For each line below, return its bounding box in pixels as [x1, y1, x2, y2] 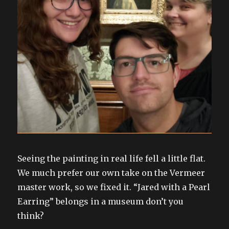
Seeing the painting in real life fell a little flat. [17, 153, 206, 164]
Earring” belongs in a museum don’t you [17, 196, 184, 207]
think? [17, 211, 44, 221]
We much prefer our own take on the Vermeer [17, 168, 205, 178]
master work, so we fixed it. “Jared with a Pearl [17, 182, 211, 193]
